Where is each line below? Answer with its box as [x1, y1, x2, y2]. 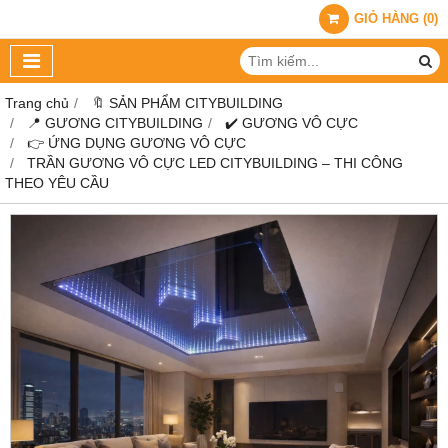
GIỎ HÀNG [354, 12, 419, 26]
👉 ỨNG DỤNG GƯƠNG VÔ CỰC [27, 135, 246, 151]
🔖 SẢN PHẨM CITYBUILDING [91, 95, 283, 111]
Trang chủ [5, 95, 69, 111]
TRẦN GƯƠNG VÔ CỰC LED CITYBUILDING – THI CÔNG [27, 155, 403, 171]
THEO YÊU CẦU [5, 175, 109, 191]
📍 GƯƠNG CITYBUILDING [27, 115, 203, 131]
